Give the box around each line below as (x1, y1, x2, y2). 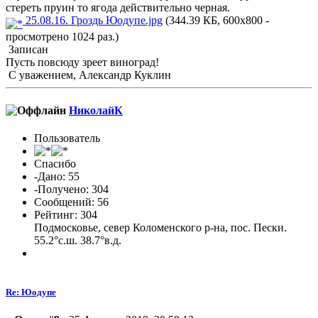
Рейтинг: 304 (34, 208, 97, 221)
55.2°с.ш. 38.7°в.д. (34, 234, 121, 246)
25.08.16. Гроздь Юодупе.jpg (23, 14, 163, 27)
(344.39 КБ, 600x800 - (163, 14, 269, 27)
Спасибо (34, 157, 76, 170)
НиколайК (69, 104, 123, 116)
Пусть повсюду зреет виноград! (6, 56, 159, 69)
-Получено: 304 (34, 182, 109, 195)
